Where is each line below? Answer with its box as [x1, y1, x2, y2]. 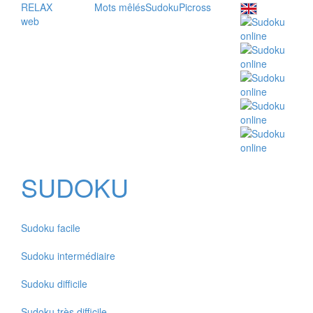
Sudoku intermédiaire [21, 248, 115, 263]
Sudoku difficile [21, 276, 87, 291]
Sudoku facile [21, 220, 80, 235]
